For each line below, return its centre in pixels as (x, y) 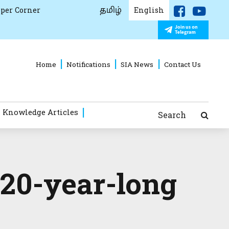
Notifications (89, 64)
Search (172, 114)
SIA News (137, 64)
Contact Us (182, 64)
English (149, 10)
